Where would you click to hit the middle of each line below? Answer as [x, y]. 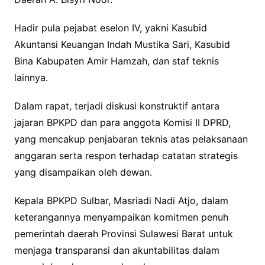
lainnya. [31, 78]
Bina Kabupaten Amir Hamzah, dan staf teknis [116, 61]
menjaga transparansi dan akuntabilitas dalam [117, 251]
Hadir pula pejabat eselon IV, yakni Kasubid [110, 28]
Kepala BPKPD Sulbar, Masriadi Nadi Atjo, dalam [121, 201]
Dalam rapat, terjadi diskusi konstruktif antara [117, 106]
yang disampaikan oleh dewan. [83, 172]
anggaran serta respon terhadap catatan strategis [126, 156]
